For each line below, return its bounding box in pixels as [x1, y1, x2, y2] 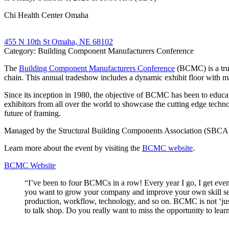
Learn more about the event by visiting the [4, 143, 142, 152]
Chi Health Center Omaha [4, 10, 88, 19]
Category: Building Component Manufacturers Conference [4, 46, 194, 55]
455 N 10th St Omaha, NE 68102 [4, 37, 113, 46]
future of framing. [4, 108, 61, 118]
